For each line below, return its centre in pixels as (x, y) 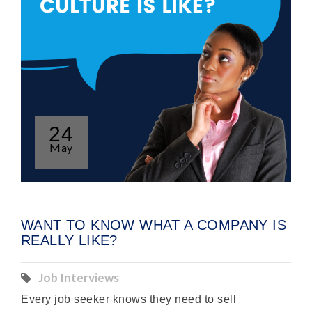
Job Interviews (79, 278)
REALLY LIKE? (69, 240)
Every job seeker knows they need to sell (129, 299)
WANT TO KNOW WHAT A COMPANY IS (154, 225)
